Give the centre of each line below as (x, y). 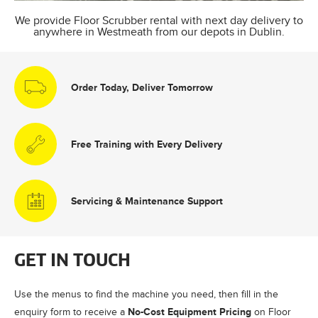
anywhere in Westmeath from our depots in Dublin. (159, 31)
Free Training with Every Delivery (147, 144)
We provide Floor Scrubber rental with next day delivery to (159, 20)
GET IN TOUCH (72, 261)
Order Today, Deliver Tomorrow (142, 87)
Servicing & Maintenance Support (147, 201)
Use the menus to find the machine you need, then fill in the (146, 294)
